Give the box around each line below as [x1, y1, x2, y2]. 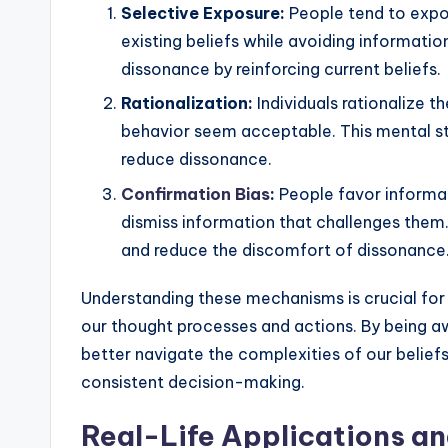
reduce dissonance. [121, 149, 272, 170]
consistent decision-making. [81, 371, 305, 392]
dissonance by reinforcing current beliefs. [121, 58, 441, 79]
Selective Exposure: [121, 2, 285, 23]
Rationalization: [121, 93, 253, 114]
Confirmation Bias [121, 183, 270, 204]
